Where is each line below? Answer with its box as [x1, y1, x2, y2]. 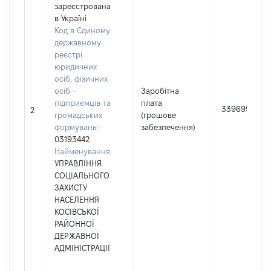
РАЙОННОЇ [54, 220, 94, 228]
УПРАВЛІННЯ [54, 159, 102, 168]
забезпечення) [141, 123, 195, 131]
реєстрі [54, 50, 82, 59]
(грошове [141, 111, 176, 119]
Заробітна [141, 87, 179, 95]
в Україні [54, 14, 87, 22]
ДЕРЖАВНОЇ [54, 232, 99, 240]
